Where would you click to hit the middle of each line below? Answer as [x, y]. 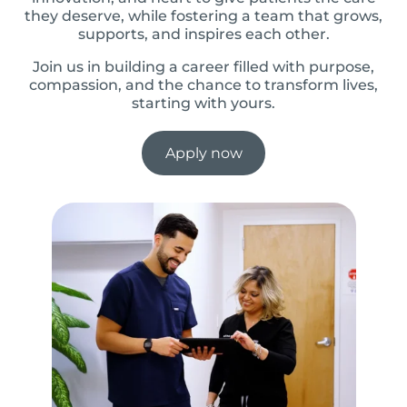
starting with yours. [203, 103]
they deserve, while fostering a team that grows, [203, 15]
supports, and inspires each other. [203, 34]
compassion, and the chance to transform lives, [203, 84]
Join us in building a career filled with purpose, [203, 66]
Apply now [203, 153]
